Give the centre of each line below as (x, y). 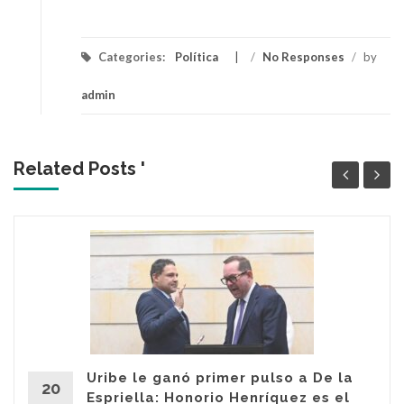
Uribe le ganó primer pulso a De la (220, 377)
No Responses (303, 56)
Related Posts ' (79, 168)
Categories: (132, 56)
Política (197, 56)
